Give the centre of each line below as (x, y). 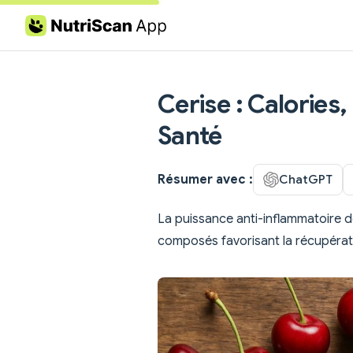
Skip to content (63, 26)
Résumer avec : (205, 179)
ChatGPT (306, 179)
